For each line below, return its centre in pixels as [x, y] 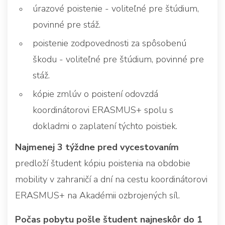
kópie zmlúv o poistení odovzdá [95, 94]
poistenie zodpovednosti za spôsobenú [109, 43]
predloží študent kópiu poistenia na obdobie [103, 163]
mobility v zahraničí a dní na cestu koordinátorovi [111, 179]
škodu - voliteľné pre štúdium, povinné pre [118, 59]
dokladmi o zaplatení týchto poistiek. [105, 126]
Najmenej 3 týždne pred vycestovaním [97, 147]
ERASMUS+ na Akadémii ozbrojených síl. [97, 195]
